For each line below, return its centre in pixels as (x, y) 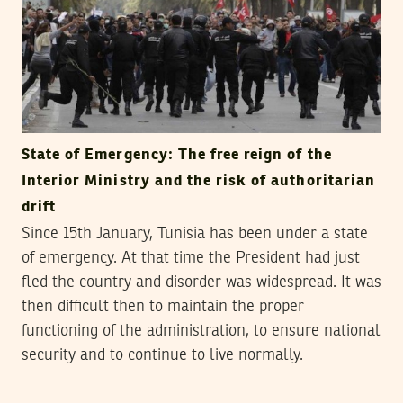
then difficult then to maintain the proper (163, 307)
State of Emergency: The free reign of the (177, 156)
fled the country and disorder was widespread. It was (201, 283)
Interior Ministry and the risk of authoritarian (198, 182)
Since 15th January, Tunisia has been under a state (195, 234)
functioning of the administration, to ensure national (201, 331)
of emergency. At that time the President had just (191, 259)
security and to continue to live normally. (162, 356)
